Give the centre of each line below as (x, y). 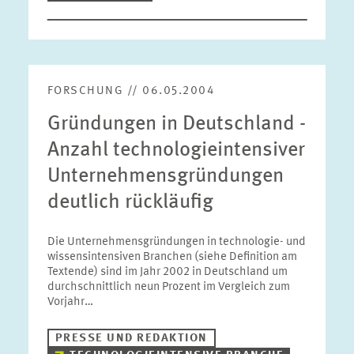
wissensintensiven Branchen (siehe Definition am (172, 257)
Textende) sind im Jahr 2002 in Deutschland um (167, 272)
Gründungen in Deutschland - (176, 124)
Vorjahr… (70, 302)
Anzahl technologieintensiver (176, 150)
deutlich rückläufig (130, 202)
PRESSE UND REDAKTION (131, 339)
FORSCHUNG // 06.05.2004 (131, 91)
